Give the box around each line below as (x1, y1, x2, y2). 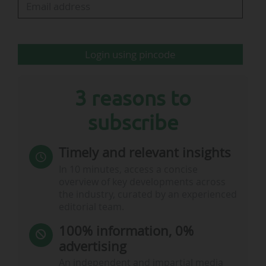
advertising (58, 236, 126, 255)
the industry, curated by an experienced (58, 188, 237, 201)
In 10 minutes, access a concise (58, 163, 198, 176)
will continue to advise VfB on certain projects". (11, 4, 248, 19)
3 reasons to (75, 85, 191, 110)
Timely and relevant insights (58, 143, 231, 162)
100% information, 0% (58, 221, 194, 240)
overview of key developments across (58, 175, 226, 188)
